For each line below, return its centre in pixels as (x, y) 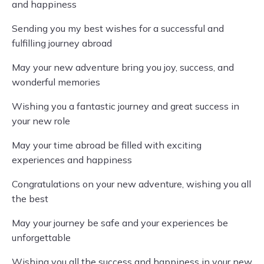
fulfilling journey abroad (62, 43)
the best (30, 199)
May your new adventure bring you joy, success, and (123, 67)
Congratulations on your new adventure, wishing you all (131, 184)
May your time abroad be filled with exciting (107, 145)
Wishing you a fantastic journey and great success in (126, 106)
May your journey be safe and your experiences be (120, 223)
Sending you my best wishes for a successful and (118, 28)
